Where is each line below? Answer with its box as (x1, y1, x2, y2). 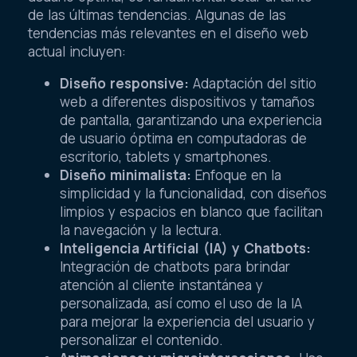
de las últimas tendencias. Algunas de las (28, 5, 286, 24)
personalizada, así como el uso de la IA (60, 293, 302, 312)
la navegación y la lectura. (60, 220, 222, 239)
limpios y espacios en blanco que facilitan (60, 202, 323, 221)
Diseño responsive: (60, 73, 189, 92)
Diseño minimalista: (60, 165, 191, 184)
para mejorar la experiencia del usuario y (60, 312, 315, 331)
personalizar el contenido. (60, 330, 223, 349)
